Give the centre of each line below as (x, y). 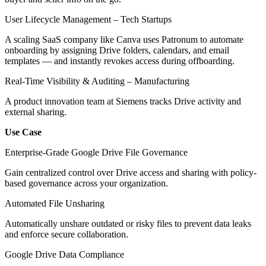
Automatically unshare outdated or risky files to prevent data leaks (128, 223)
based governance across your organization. (86, 183)
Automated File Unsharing (55, 203)
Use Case (23, 132)
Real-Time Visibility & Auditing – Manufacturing (97, 81)
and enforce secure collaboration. (66, 234)
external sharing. (36, 112)
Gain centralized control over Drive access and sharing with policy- (131, 172)
